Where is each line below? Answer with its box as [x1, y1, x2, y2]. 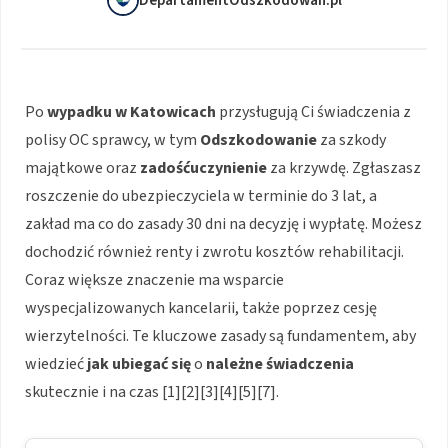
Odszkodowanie [200, 129, 317, 152]
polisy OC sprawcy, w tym [25, 129, 200, 152]
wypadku [47, 101, 112, 124]
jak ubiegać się [87, 353, 191, 376]
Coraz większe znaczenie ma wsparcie [25, 269, 284, 292]
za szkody [317, 129, 386, 152]
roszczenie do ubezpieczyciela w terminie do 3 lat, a [25, 185, 377, 208]
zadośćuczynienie [140, 157, 267, 180]
